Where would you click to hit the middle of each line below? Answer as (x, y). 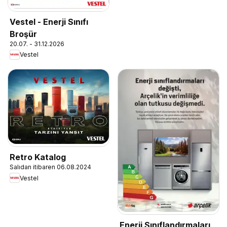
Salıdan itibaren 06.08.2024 (50, 167)
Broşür (23, 34)
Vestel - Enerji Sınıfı (49, 22)
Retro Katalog (38, 157)
